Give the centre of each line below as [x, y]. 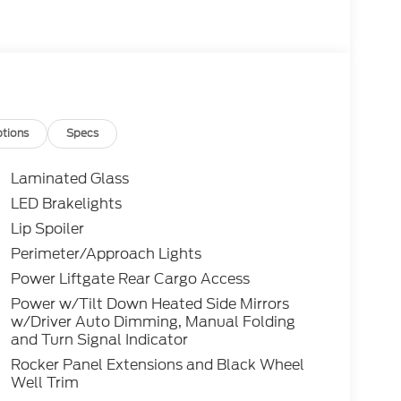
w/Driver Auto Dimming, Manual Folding [153, 322]
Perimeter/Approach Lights [106, 254]
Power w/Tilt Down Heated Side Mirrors [149, 304]
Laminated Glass [69, 179]
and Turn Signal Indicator [99, 340]
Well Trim [44, 383]
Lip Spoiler [47, 229]
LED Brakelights [66, 204]
